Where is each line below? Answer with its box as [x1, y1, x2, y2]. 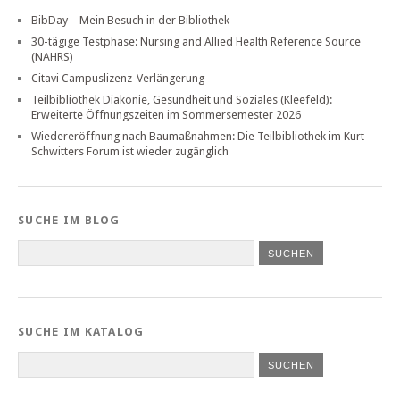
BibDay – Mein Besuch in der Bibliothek [31, 12, 229, 27]
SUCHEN [267, 359, 314, 371]
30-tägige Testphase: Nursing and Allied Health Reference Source [31, 34, 361, 48]
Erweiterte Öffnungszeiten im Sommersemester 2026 [31, 107, 301, 121]
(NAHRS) [31, 49, 73, 63]
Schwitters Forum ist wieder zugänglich [31, 144, 229, 158]
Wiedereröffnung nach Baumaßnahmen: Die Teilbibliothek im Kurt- [31, 129, 369, 143]
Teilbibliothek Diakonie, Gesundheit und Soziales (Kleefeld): [31, 92, 332, 106]
